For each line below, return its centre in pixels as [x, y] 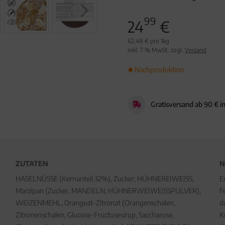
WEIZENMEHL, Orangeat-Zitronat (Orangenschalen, [95, 203]
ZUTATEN [32, 163]
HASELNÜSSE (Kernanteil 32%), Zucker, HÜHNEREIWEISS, [104, 179]
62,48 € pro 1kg [148, 41]
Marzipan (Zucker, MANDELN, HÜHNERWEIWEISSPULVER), [108, 191]
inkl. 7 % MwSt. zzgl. [156, 50]
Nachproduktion [159, 70]
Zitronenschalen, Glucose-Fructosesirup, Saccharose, [94, 215]
